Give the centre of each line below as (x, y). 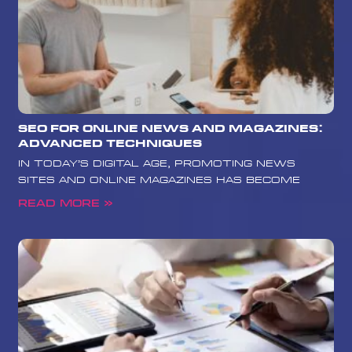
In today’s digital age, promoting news (157, 164)
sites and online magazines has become (159, 181)
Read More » (66, 204)
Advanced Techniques (110, 144)
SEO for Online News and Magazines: (171, 129)
